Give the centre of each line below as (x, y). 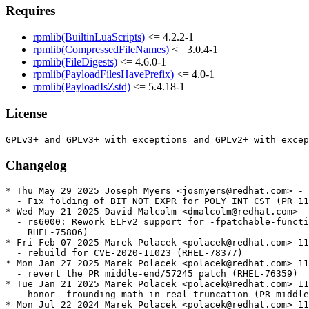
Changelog (36, 165)
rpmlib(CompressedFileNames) (101, 50)
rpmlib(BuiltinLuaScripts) (89, 37)
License (26, 114)
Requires (30, 10)
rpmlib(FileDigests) (75, 62)
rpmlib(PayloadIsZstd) (82, 87)
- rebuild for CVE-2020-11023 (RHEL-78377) (124, 253)
